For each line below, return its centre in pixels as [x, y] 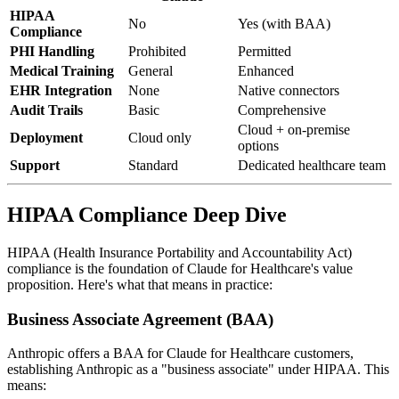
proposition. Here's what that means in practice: [140, 284]
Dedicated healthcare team [312, 166]
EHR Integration [61, 91]
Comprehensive [282, 110]
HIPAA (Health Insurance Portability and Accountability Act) [179, 252]
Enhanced [266, 71]
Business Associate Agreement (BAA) [140, 319]
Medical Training [62, 71]
